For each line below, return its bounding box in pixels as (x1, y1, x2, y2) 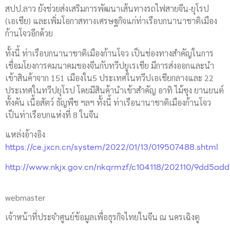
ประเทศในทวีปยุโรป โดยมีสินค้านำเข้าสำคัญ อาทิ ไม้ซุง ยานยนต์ (5, 84, 224, 95)
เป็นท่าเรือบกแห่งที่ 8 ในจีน (5, 109, 99, 120)
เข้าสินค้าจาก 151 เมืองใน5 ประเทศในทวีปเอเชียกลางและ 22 (5, 72, 214, 83)
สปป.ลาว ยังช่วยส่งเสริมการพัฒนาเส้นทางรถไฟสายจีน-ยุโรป (5, 3, 209, 14)
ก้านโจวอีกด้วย (5, 28, 53, 39)
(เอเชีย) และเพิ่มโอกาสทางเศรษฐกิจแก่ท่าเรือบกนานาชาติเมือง (5, 15, 217, 27)
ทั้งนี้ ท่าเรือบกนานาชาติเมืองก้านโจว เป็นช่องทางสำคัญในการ (5, 47, 214, 59)
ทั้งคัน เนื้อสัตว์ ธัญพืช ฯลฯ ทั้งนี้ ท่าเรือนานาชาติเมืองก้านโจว (5, 97, 211, 108)
